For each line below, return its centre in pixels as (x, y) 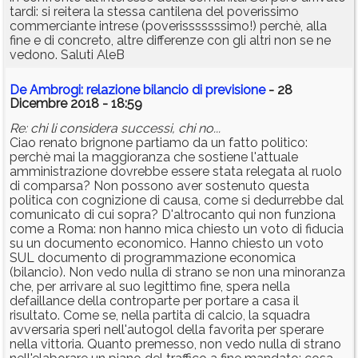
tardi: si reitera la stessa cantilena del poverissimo (154, 12)
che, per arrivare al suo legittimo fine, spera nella (150, 287)
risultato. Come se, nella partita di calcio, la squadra (160, 316)
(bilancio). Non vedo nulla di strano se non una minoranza (177, 272)
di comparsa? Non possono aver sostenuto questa (159, 186)
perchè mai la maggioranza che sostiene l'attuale (154, 157)
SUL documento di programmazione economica (153, 258)
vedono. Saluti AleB (67, 55)
